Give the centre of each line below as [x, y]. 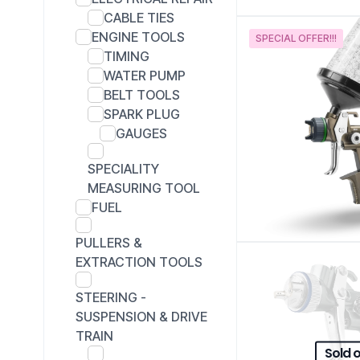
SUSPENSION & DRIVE [141, 316]
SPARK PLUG [142, 114]
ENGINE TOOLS [138, 37]
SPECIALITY [123, 168]
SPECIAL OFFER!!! [296, 39]
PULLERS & [109, 242]
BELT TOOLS [142, 94]
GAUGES [141, 133]
